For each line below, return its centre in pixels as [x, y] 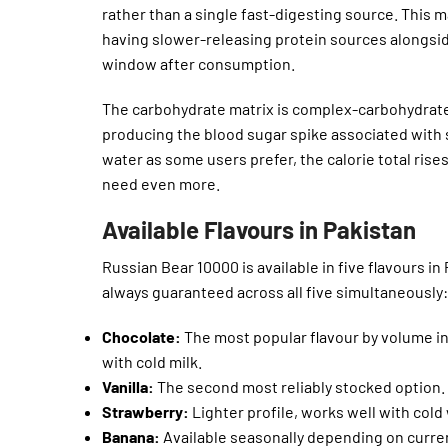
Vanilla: [128, 386]
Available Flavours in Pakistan [259, 229]
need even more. [161, 183]
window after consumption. [198, 63]
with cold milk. [152, 361]
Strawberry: [145, 411]
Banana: [131, 436]
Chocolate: [141, 336]
